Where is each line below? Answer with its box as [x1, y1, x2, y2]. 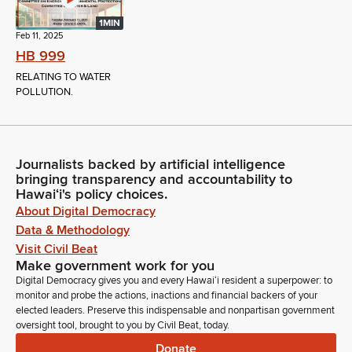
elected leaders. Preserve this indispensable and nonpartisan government [16, 304, 335, 317]
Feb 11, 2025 [16, 30, 63, 41]
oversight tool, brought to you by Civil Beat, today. [16, 319, 229, 332]
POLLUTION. [16, 85, 73, 98]
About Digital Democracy [16, 203, 156, 219]
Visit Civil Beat [16, 241, 97, 257]
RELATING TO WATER [16, 70, 111, 83]
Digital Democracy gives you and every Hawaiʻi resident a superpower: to [16, 274, 332, 287]
